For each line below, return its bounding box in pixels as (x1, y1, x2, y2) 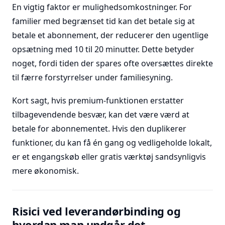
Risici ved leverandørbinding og (12, 203, 181, 218)
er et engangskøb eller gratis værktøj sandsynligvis (12, 151, 206, 162)
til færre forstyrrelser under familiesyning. (12, 72, 173, 83)
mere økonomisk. (12, 165, 79, 176)
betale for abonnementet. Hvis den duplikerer (12, 123, 186, 134)
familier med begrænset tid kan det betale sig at (12, 16, 195, 27)
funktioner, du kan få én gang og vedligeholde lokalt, (12, 137, 212, 148)
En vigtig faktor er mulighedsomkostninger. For (12, 2, 192, 13)
